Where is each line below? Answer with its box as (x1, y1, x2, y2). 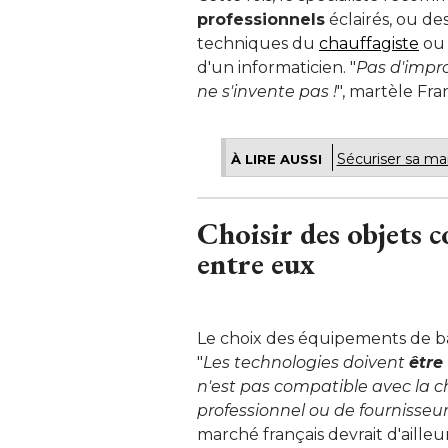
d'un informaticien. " (197, 57, 356, 77)
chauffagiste (319, 33, 419, 53)
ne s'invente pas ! (197, 81, 337, 101)
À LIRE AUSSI (230, 150, 322, 167)
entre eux (197, 243, 315, 283)
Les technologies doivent (203, 352, 409, 372)
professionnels (197, 9, 325, 29)
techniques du (197, 33, 319, 53)
